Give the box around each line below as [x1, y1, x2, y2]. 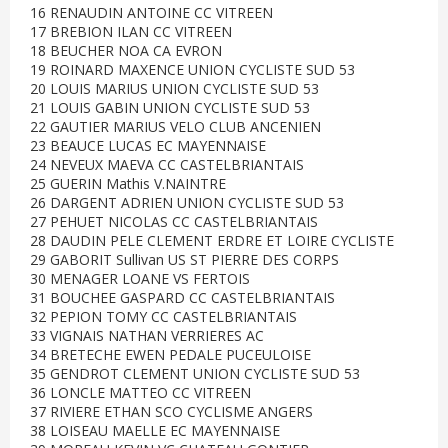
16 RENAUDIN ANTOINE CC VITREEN [30, 3, 273, 22]
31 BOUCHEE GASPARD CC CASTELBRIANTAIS [30, 288, 335, 307]
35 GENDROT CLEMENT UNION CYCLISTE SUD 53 [30, 364, 360, 383]
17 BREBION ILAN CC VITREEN [30, 22, 232, 41]
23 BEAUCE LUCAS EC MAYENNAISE [30, 136, 266, 155]
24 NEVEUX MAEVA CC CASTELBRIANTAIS [30, 155, 304, 174]
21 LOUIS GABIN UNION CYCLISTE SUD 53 [30, 98, 310, 117]
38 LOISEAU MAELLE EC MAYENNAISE [30, 421, 280, 440]
